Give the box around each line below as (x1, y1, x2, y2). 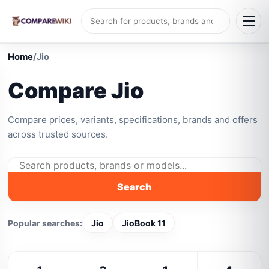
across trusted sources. (8, 128, 109, 140)
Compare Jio (8, 77, 144, 104)
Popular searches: (8, 217, 83, 228)
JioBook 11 (122, 217, 166, 228)
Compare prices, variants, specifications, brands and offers (8, 114, 258, 125)
